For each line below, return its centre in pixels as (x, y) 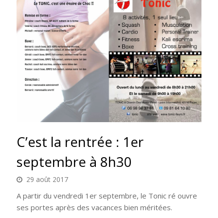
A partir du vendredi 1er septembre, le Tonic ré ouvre (107, 195)
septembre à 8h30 (74, 161)
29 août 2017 (47, 179)
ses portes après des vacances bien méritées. (94, 207)
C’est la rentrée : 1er (80, 141)
